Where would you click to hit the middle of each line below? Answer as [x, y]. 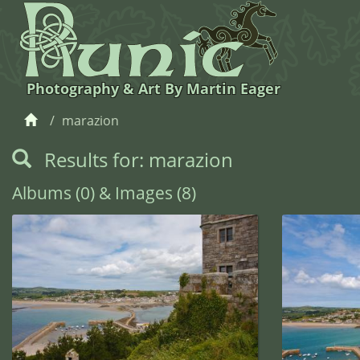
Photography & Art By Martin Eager [153, 88]
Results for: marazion [136, 160]
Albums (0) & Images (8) [104, 193]
